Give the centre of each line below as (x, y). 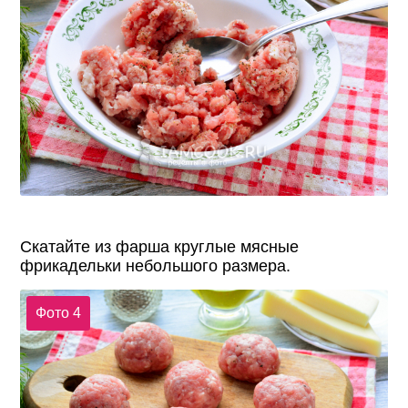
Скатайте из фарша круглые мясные (160, 247)
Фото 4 (58, 312)
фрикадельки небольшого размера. (156, 266)
